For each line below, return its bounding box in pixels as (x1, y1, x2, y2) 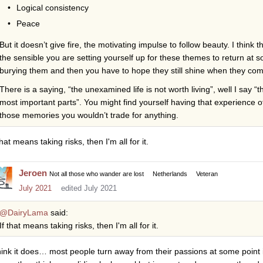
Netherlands (153, 170, 187, 177)
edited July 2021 (61, 183, 117, 193)
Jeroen (19, 167, 47, 178)
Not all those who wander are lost (49, 170, 144, 177)
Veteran (196, 170, 218, 177)
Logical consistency (16, 2, 89, 12)
